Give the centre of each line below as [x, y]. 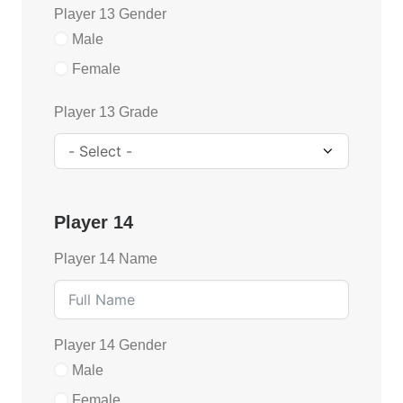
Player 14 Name [106, 259]
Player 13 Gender [110, 14]
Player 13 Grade [106, 112]
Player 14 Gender [110, 345]
